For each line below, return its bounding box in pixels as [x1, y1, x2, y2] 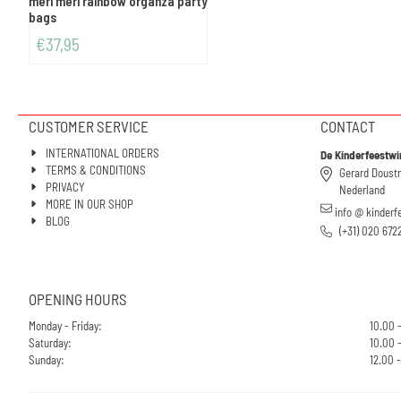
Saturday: [29, 335, 72, 350]
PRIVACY [46, 179, 85, 194]
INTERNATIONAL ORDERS [46, 145, 160, 160]
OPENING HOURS [29, 289, 127, 308]
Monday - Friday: [29, 318, 102, 333]
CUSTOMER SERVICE [29, 116, 149, 135]
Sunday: [29, 352, 64, 367]
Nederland [338, 182, 385, 197]
